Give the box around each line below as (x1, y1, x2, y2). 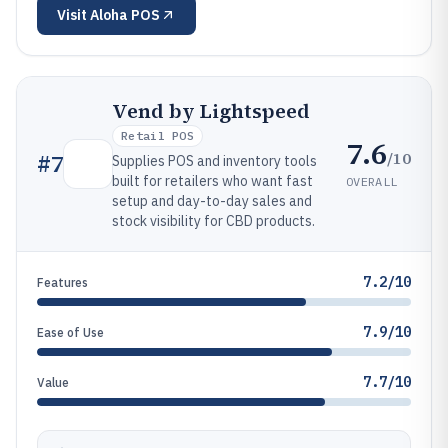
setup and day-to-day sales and (112, 192, 312, 210)
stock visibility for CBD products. (112, 212, 315, 230)
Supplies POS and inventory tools (112, 152, 317, 170)
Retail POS (121, 128, 194, 143)
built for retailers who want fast (112, 172, 313, 190)
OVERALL (346, 173, 398, 189)
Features (37, 275, 88, 290)
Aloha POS (90, 6, 160, 24)
